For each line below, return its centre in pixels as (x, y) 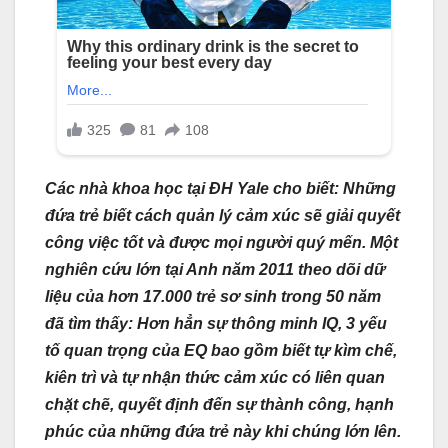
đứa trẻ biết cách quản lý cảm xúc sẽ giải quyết (222, 215)
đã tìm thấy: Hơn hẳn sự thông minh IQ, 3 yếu (216, 323)
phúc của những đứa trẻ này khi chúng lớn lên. (223, 431)
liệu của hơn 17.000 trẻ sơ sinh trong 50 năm (213, 296)
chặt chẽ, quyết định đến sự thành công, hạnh (219, 404)
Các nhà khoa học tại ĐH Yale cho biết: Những (220, 188)
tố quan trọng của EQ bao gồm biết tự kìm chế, (221, 350)
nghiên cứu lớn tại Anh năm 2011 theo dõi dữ (215, 269)
